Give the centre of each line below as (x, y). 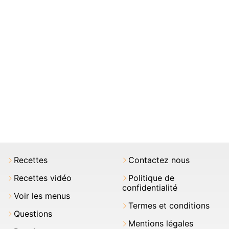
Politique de (151, 178)
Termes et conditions (169, 206)
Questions (33, 214)
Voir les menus (42, 196)
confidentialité (150, 188)
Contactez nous (159, 160)
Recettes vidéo (43, 178)
